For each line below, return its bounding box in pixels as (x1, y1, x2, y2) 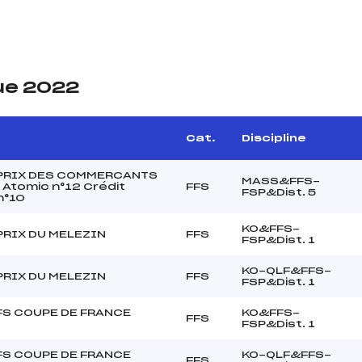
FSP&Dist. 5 (242, 187, 316, 197)
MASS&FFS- (242, 175, 320, 186)
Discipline (242, 133, 306, 143)
